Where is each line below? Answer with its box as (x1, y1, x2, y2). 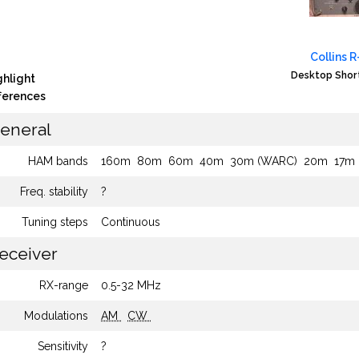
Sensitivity (38, 340, 88, 353)
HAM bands (28, 155, 88, 167)
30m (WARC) (230, 155, 297, 167)
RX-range (39, 279, 88, 292)
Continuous (101, 216, 160, 228)
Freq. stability (20, 185, 88, 198)
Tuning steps (22, 216, 88, 228)
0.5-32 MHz (101, 279, 161, 292)
